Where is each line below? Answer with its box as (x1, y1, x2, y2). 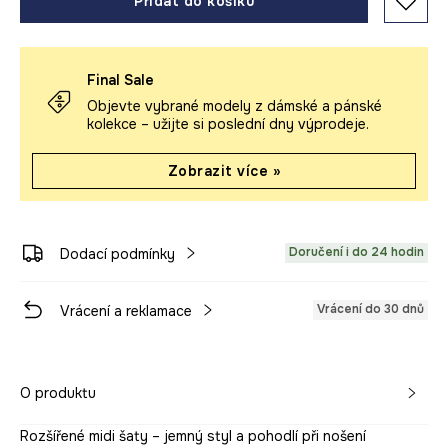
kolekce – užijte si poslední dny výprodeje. (87, 115, 369, 134)
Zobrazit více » (167, 162, 281, 181)
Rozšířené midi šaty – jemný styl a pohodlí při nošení (20, 427, 366, 446)
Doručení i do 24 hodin (289, 244, 424, 261)
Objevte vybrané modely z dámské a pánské (87, 97, 382, 116)
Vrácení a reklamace (60, 302, 192, 321)
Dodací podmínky (60, 245, 175, 264)
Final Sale (87, 71, 154, 90)
